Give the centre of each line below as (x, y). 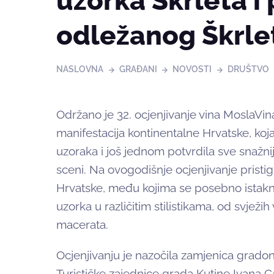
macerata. (82, 225)
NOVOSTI (192, 69)
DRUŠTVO (248, 69)
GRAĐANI (138, 69)
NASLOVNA (80, 69)
